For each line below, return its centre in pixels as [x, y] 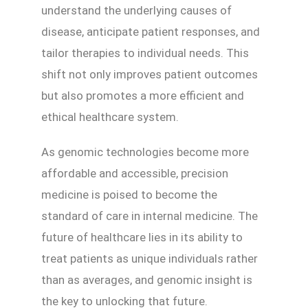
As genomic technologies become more [145, 152]
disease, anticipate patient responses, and [151, 32]
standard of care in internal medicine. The [150, 216]
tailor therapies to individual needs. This [145, 53]
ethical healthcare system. [110, 117]
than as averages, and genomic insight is [147, 280]
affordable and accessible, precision [135, 174]
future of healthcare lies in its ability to [142, 238]
